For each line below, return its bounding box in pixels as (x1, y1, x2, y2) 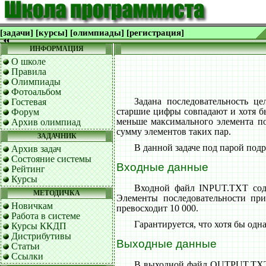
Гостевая (11, 97, 46, 107)
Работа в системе (11, 211, 80, 221)
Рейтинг (11, 164, 45, 174)
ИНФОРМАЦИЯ (30, 45, 84, 53)
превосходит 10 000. (116, 202, 198, 213)
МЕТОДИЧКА (33, 189, 80, 197)
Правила (11, 66, 46, 77)
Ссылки (11, 251, 43, 261)
